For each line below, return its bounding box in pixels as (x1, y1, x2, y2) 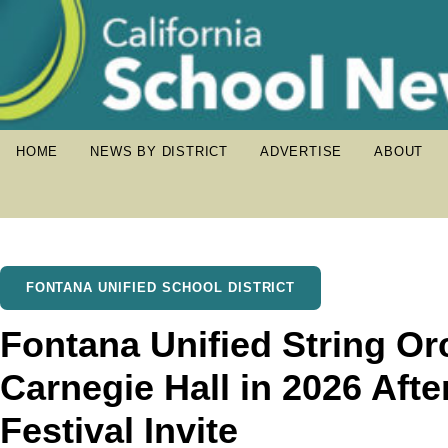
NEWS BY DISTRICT (90, 144, 229, 159)
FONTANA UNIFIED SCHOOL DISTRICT (25, 280, 296, 295)
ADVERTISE (260, 144, 343, 159)
